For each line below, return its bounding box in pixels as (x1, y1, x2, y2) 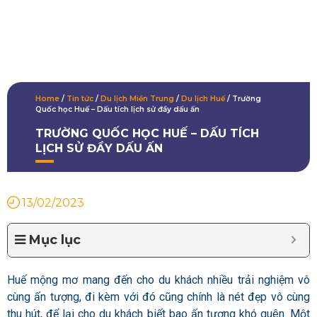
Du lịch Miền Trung (100, 93, 174, 103)
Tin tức (67, 93, 93, 103)
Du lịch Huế (181, 93, 225, 103)
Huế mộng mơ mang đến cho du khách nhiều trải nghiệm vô (7, 273, 310, 287)
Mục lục (29, 232, 81, 248)
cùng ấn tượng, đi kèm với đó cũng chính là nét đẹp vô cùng (7, 290, 310, 304)
